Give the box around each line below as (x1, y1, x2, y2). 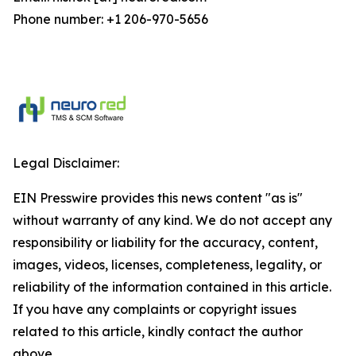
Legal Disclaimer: (13, 154, 119, 171)
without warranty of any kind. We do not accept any (13, 211, 332, 228)
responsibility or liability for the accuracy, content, (13, 234, 318, 250)
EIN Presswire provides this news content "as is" (13, 189, 303, 206)
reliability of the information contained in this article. (13, 278, 331, 295)
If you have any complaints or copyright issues (13, 300, 296, 317)
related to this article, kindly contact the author (13, 323, 303, 339)
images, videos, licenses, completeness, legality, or (13, 256, 322, 273)
